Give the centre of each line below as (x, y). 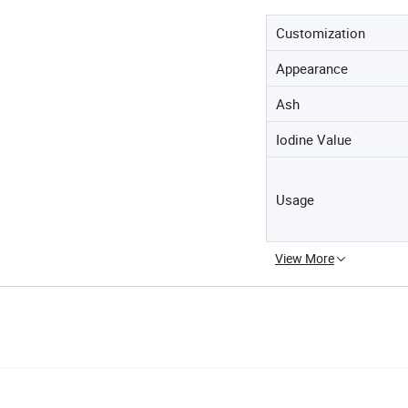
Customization (321, 33)
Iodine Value (314, 139)
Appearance (312, 68)
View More (305, 258)
